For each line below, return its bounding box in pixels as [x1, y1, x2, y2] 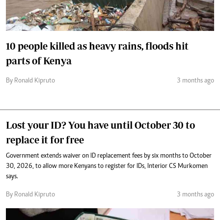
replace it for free [6, 134, 84, 145]
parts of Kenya [6, 55, 72, 66]
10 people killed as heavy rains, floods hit [6, 40, 189, 52]
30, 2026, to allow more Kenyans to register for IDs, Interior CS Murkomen [6, 163, 208, 170]
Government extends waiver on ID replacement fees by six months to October [6, 153, 212, 160]
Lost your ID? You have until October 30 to [6, 119, 195, 131]
